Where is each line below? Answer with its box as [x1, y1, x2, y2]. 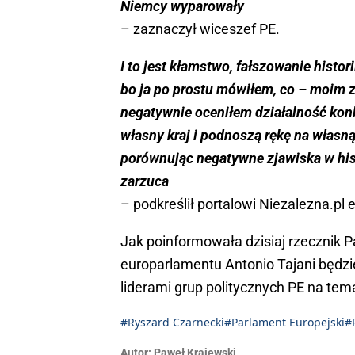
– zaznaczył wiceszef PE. [120, 20, 280, 37]
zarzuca [120, 172, 169, 189]
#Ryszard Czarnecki [120, 314, 224, 330]
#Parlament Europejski [224, 314, 345, 330]
